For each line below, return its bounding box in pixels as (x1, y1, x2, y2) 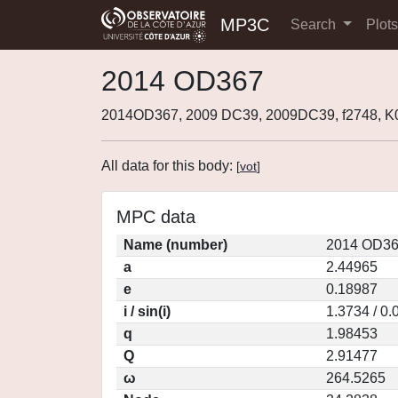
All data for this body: (101, 158, 236, 173)
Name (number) (123, 237, 227, 252)
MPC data (116, 207, 195, 227)
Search (291, 17, 339, 32)
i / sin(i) (123, 304, 171, 319)
